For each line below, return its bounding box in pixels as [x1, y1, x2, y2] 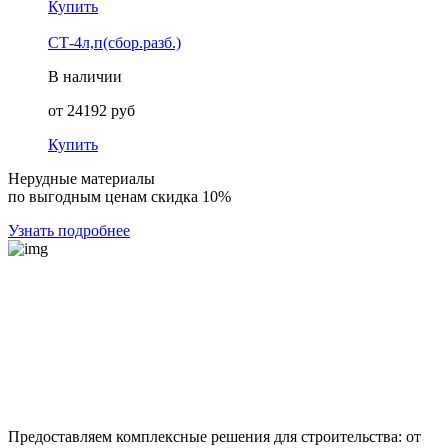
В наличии [48, 67, 122, 85]
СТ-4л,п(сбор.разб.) [48, 33, 181, 51]
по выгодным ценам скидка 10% [8, 187, 231, 205]
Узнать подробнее [8, 221, 130, 239]
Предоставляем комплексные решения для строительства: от [8, 427, 421, 445]
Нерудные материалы [8, 169, 155, 187]
